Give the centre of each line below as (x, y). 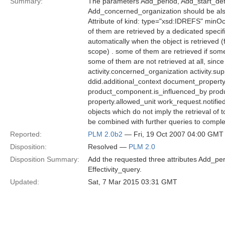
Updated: (25, 182)
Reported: (26, 134)
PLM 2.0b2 (105, 134)
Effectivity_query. (115, 169)
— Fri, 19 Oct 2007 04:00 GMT (173, 134)
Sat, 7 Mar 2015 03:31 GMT (133, 182)
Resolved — (108, 147)
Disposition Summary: (45, 159)
